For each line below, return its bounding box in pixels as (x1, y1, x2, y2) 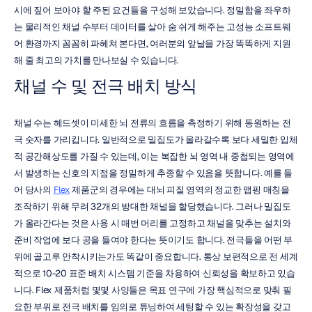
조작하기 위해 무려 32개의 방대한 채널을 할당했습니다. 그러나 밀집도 (14, 201, 291, 212)
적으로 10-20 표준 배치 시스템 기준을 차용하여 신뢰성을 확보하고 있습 (14, 267, 295, 279)
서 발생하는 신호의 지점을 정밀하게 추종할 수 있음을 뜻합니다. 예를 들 (14, 167, 292, 179)
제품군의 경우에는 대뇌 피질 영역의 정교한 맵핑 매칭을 (70, 184, 290, 196)
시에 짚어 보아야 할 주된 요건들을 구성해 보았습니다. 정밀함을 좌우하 (14, 4, 291, 16)
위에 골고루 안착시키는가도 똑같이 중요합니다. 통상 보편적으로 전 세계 (14, 251, 298, 263)
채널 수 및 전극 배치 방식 (14, 75, 197, 97)
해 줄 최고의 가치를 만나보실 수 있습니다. (14, 54, 178, 66)
